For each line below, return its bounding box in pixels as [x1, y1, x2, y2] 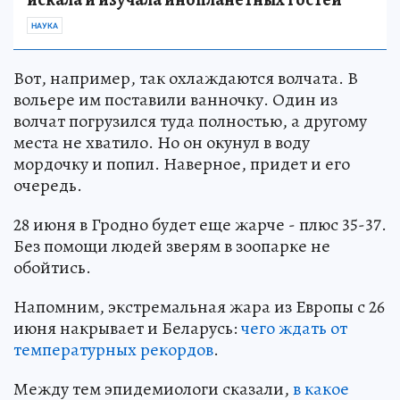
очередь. [13, 173, 82, 198]
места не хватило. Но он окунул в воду [13, 130, 310, 155]
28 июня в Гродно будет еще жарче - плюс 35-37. [13, 212, 387, 237]
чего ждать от [241, 316, 347, 341]
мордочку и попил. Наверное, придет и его [13, 152, 350, 177]
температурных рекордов [13, 337, 213, 362]
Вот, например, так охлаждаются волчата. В [13, 66, 358, 91]
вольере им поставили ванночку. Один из [13, 87, 337, 112]
